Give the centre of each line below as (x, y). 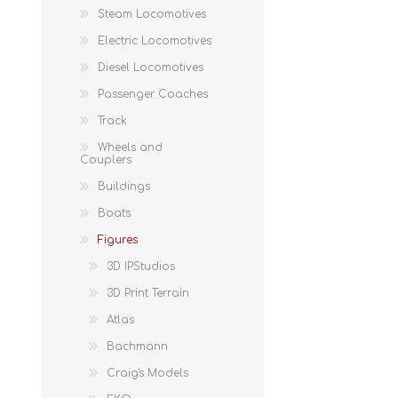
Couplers (106, 159)
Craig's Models (147, 373)
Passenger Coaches (153, 94)
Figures (118, 239)
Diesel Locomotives (151, 67)
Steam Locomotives (152, 14)
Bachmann (137, 346)
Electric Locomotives (155, 40)
